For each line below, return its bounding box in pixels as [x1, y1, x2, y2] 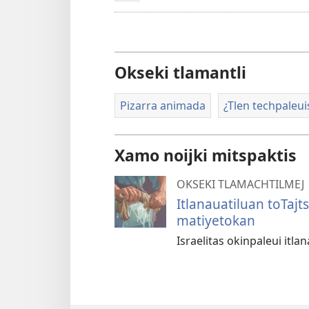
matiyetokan [177, 211, 255, 230]
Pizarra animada [120, 97, 206, 113]
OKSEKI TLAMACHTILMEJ [177, 177, 304, 192]
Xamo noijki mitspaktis [114, 144, 297, 167]
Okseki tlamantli [114, 61, 246, 83]
